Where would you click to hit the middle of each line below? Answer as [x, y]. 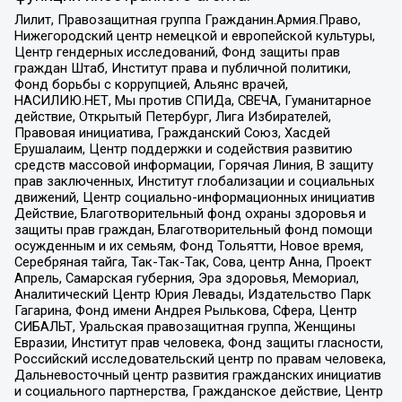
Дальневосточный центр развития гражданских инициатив [197, 376]
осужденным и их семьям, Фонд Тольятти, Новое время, [188, 246]
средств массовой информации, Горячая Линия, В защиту [193, 166]
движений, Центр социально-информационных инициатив [194, 198]
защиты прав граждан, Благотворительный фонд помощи [193, 230]
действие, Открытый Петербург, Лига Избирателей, [172, 117]
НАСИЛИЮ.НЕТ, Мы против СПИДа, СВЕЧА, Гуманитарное [192, 101]
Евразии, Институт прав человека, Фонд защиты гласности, [198, 343]
